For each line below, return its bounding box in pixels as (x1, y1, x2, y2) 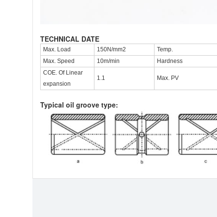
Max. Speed (43, 57, 75, 64)
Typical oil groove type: (40, 99, 119, 109)
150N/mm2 (97, 46, 126, 53)
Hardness (157, 57, 183, 64)
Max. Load (43, 46, 71, 53)
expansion (43, 80, 71, 87)
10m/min (97, 57, 120, 64)
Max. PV (157, 74, 179, 81)
